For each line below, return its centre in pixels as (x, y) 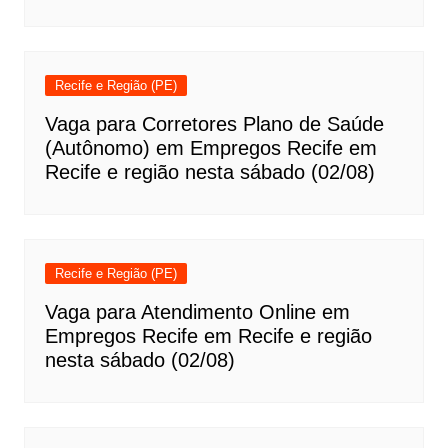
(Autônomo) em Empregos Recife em (210, 148)
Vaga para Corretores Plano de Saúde (214, 124)
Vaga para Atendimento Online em (197, 312)
